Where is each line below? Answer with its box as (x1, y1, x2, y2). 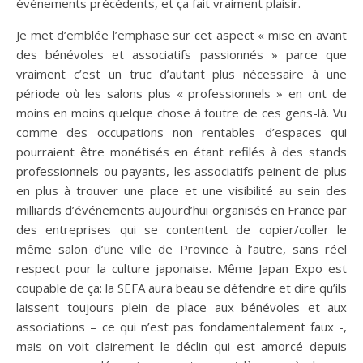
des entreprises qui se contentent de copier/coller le (16, 220, 347, 237)
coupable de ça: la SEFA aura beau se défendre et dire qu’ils (16, 279, 347, 296)
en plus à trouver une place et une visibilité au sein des (16, 181, 347, 199)
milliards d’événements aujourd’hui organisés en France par (16, 201, 347, 218)
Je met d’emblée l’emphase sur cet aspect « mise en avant (16, 26, 347, 43)
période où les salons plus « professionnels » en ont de (16, 84, 347, 101)
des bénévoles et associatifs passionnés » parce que (16, 45, 347, 62)
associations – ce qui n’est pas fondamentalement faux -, (16, 318, 347, 335)
